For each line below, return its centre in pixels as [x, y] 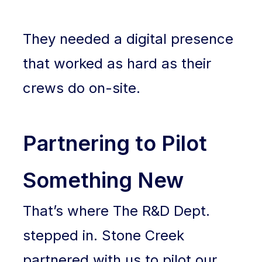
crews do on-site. [82, 88]
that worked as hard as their [117, 63]
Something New [104, 180]
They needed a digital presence [128, 39]
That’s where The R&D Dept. [117, 211]
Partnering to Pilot [115, 143]
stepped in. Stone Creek [104, 235]
